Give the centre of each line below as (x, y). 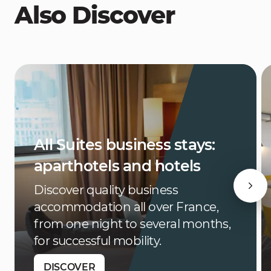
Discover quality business (106, 190)
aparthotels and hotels (117, 166)
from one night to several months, (132, 224)
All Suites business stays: (125, 145)
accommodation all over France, (126, 207)
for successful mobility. (98, 241)
